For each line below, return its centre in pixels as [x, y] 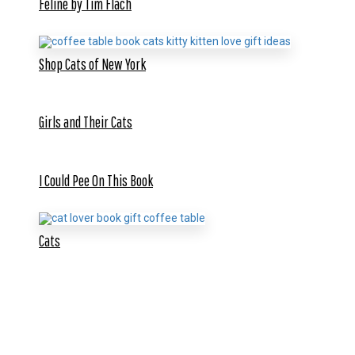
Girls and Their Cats [86, 122]
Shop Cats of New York [92, 63]
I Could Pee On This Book [96, 181]
